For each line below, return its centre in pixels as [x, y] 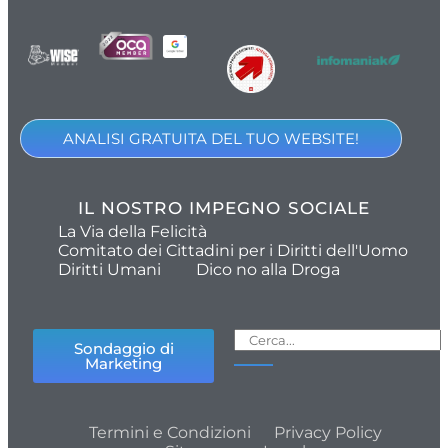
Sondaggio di [123, 348]
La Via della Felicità [132, 231]
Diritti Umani [109, 269]
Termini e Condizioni [170, 432]
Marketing [123, 363]
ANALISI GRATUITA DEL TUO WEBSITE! [211, 138]
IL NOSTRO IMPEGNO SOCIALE [224, 207]
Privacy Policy [327, 432]
